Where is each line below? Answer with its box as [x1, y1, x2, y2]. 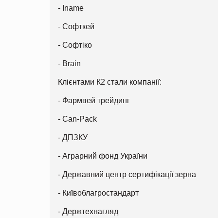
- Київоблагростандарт [58, 188, 139, 197]
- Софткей [58, 22, 94, 31]
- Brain [58, 59, 81, 68]
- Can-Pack [58, 114, 97, 123]
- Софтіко [58, 40, 92, 49]
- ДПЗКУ [58, 133, 88, 142]
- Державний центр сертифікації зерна [58, 170, 196, 179]
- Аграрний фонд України [58, 151, 147, 160]
